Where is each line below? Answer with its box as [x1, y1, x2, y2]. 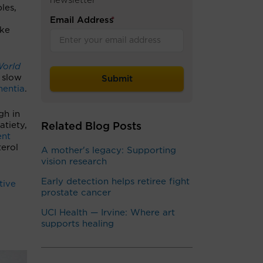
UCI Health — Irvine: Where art [41, 208, 175, 217]
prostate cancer [41, 188, 111, 197]
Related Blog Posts [41, 122, 141, 132]
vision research [41, 157, 107, 166]
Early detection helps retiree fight [41, 177, 190, 186]
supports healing [41, 220, 114, 228]
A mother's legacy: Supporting [41, 146, 176, 155]
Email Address [50, 16, 114, 25]
